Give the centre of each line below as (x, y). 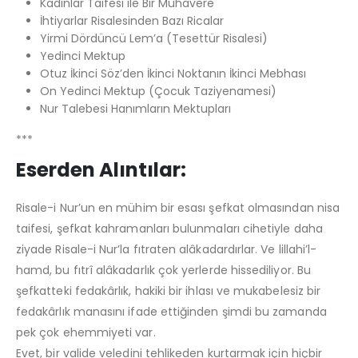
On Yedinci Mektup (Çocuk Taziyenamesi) (158, 91)
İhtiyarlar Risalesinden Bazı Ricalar (131, 20)
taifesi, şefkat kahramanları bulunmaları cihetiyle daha (169, 228)
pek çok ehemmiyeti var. (86, 332)
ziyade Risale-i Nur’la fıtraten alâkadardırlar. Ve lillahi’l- (167, 249)
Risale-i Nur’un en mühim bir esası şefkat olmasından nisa (178, 207)
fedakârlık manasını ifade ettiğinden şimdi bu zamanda (171, 311)
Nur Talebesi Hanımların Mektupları (135, 108)
